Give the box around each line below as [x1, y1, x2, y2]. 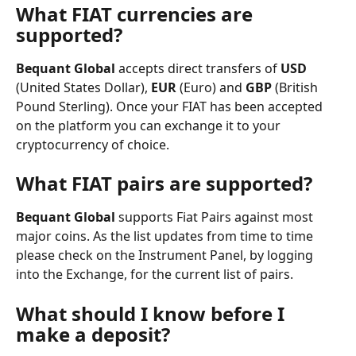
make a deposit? [16, 320, 170, 347]
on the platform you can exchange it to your [16, 117, 284, 134]
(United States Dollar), [16, 79, 151, 96]
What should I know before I [16, 300, 289, 327]
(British [272, 79, 321, 96]
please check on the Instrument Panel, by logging [16, 246, 316, 265]
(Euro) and [176, 79, 246, 96]
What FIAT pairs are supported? [16, 170, 312, 197]
